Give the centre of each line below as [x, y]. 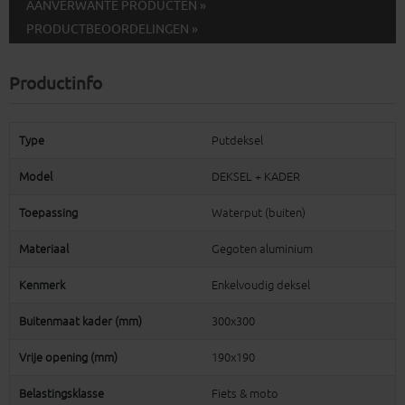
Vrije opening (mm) [68, 358]
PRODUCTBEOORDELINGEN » [112, 29]
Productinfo [56, 85]
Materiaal [44, 250]
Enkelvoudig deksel [261, 286]
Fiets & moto [245, 394]
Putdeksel [237, 141]
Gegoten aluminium [262, 250]
